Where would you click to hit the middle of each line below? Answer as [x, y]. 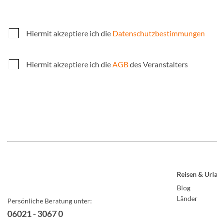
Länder [187, 198]
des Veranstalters [158, 64]
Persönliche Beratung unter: [50, 201]
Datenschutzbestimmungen [159, 33]
